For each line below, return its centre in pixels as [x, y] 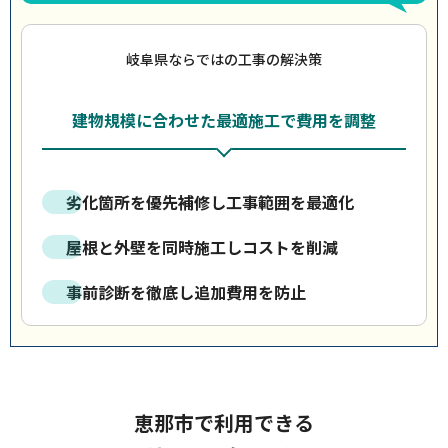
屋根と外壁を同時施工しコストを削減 [202, 247]
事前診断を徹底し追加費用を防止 [186, 292]
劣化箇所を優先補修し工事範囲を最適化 [210, 202]
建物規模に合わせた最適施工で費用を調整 [224, 120]
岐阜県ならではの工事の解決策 [224, 59]
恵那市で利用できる [224, 422]
